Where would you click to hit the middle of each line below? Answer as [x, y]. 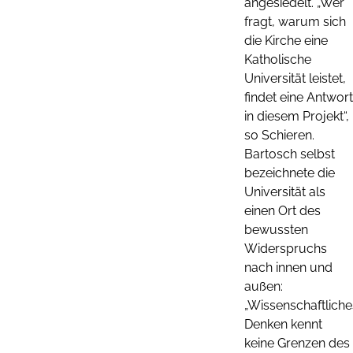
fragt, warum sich [295, 21]
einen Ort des [282, 210]
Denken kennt [283, 324]
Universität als [285, 191]
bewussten [276, 229]
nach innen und [288, 267]
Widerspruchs [286, 248]
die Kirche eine [286, 40]
